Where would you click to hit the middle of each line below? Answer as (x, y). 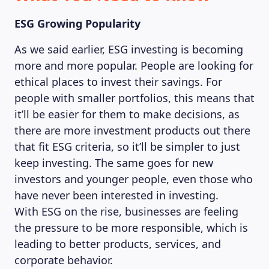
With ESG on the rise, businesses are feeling (126, 211)
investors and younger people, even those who (134, 179)
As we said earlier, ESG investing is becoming (129, 49)
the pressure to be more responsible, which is (131, 228)
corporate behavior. (64, 260)
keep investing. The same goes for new (114, 163)
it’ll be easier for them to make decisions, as (127, 114)
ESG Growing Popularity (77, 23)
